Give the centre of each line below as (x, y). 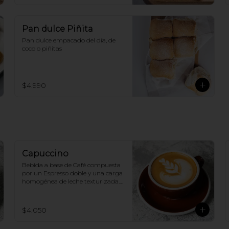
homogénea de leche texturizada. (71, 181)
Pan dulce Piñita (58, 29)
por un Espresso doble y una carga (72, 173)
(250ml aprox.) (43, 189)
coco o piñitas (42, 48)
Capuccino (45, 154)
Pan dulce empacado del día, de (69, 40)
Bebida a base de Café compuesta (71, 165)
